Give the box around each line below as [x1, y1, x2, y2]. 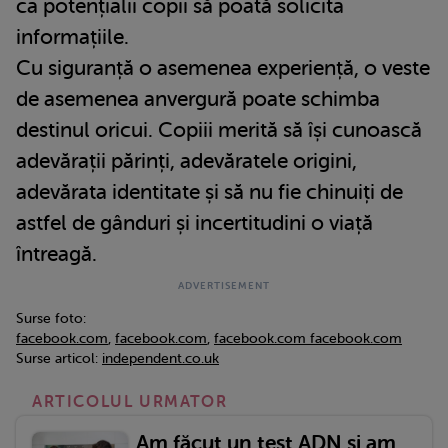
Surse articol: [16, 351, 102, 367]
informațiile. [16, 25, 129, 50]
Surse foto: [16, 311, 86, 327]
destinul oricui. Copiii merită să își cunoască [16, 118, 422, 143]
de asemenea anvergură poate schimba [16, 87, 380, 112]
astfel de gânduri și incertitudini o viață [16, 211, 373, 236]
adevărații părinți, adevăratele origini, [16, 149, 357, 174]
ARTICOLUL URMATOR [32, 393, 228, 412]
